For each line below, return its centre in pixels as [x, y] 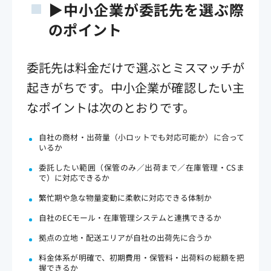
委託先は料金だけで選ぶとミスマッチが [135, 67]
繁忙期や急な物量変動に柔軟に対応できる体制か [125, 197]
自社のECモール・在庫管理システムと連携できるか [130, 217]
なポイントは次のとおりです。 [111, 107]
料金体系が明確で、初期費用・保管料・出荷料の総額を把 [142, 257]
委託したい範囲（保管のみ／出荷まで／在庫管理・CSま [142, 167]
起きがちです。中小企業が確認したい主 [135, 87]
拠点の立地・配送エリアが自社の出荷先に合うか [125, 237]
